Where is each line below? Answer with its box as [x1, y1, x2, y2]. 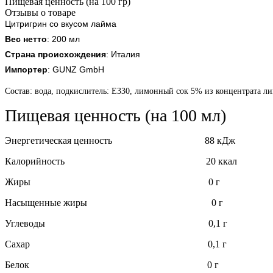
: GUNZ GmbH [48, 65, 104, 75]
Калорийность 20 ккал [5, 156, 237, 167]
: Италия [106, 49, 140, 60]
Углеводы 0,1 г [5, 218, 227, 229]
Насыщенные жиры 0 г [5, 197, 223, 208]
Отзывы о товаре [5, 7, 76, 18]
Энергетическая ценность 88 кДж [5, 135, 235, 146]
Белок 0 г [5, 260, 219, 271]
